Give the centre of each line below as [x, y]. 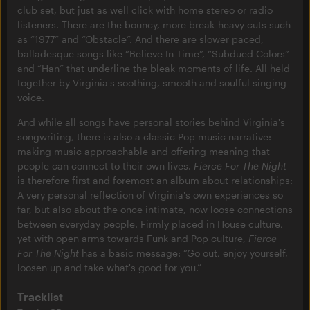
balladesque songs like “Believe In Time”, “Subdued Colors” [153, 54]
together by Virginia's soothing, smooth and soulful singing [152, 83]
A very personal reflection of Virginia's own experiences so [150, 195]
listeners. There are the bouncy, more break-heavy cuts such [154, 25]
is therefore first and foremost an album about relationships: [155, 181]
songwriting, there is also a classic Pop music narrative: [144, 137]
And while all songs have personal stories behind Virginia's [151, 122]
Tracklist [40, 297]
